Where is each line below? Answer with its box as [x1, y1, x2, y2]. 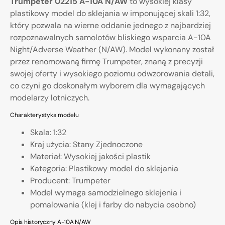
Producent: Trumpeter [30, 175, 110, 186]
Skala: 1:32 [30, 127, 66, 138]
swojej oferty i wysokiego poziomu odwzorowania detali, [10, 68, 214, 79]
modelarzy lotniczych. [10, 92, 89, 103]
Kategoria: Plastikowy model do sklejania [30, 163, 178, 174]
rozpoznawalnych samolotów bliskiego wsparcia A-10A [10, 32, 211, 43]
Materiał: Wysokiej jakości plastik [30, 151, 151, 162]
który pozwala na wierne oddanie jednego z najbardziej [10, 20, 211, 31]
